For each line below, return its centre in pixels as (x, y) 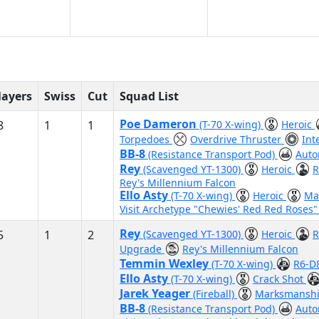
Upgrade (142, 249)
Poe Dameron (159, 124)
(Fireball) (215, 294)
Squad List (149, 96)
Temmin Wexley (166, 263)
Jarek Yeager (156, 293)
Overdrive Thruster (237, 139)
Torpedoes (146, 139)
